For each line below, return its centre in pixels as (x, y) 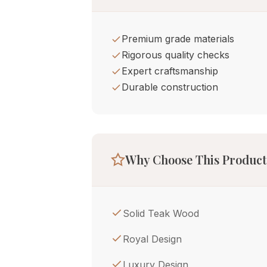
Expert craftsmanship (170, 71)
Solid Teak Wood (161, 213)
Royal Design (152, 239)
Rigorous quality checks (176, 55)
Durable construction (170, 87)
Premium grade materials (178, 39)
